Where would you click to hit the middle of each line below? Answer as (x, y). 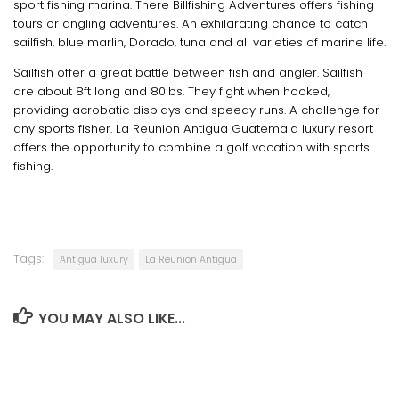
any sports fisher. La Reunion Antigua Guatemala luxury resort (193, 128)
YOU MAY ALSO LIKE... (111, 319)
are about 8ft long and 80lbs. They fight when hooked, (171, 91)
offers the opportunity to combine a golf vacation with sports (191, 147)
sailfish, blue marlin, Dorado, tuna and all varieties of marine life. (199, 42)
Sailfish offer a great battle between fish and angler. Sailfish (188, 72)
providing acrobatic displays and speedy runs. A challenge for (196, 110)
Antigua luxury (94, 260)
